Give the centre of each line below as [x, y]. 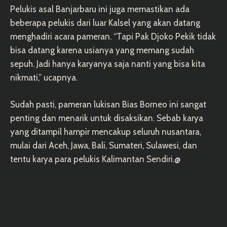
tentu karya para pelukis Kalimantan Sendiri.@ [95, 159]
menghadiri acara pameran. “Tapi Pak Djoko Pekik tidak [113, 36]
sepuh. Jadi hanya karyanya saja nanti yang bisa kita [108, 64]
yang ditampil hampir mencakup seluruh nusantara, [106, 131]
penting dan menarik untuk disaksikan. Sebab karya [107, 118]
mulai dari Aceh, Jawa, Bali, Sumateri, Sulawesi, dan [104, 145]
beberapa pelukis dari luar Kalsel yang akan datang [105, 23]
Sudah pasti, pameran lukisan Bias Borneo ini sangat [108, 104]
